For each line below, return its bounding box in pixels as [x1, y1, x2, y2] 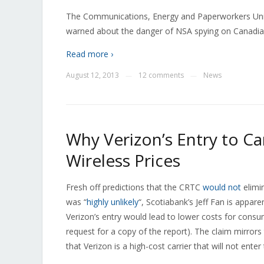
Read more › [66, 48, 113, 60]
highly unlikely [87, 196, 138, 207]
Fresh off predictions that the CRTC [66, 181, 203, 193]
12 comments [138, 70, 184, 80]
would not [203, 181, 241, 193]
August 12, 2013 [66, 70, 119, 80]
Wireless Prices [66, 149, 180, 171]
